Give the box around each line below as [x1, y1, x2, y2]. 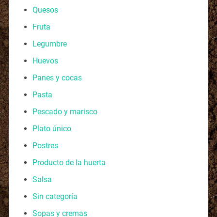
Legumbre [32, 39, 67, 48]
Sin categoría [32, 191, 77, 201]
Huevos [32, 56, 58, 65]
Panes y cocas [32, 73, 82, 82]
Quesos [32, 5, 58, 15]
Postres [32, 140, 58, 150]
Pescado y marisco [32, 107, 97, 116]
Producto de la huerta [32, 157, 106, 167]
